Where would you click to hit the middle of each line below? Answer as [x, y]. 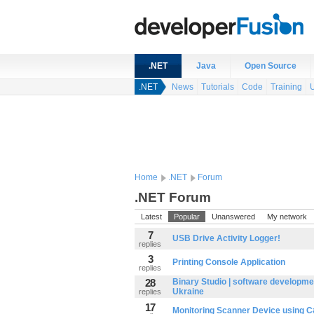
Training [286, 87]
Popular [187, 217]
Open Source [271, 66]
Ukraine [188, 292]
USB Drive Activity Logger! [226, 238]
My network [287, 217]
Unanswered [233, 217]
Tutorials [218, 87]
